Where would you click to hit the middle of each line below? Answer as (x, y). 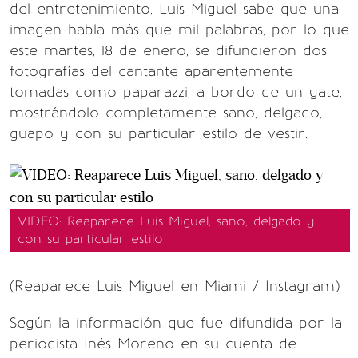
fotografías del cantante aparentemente (151, 71)
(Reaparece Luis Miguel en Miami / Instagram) (175, 286)
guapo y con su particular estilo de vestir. (159, 133)
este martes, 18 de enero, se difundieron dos (168, 50)
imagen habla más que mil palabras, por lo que (179, 30)
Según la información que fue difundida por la (176, 323)
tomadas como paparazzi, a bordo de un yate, (176, 92)
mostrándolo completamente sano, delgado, (166, 113)
